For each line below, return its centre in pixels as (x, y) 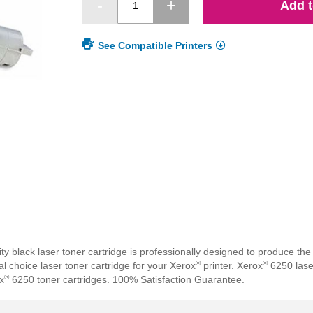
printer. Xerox (232, 266)
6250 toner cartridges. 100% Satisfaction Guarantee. (127, 280)
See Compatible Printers (155, 46)
